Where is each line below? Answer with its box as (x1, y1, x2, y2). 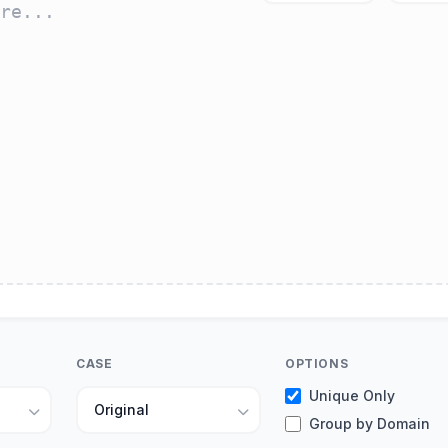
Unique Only (309, 387, 395, 404)
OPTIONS (285, 356, 349, 371)
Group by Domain (309, 415, 430, 432)
